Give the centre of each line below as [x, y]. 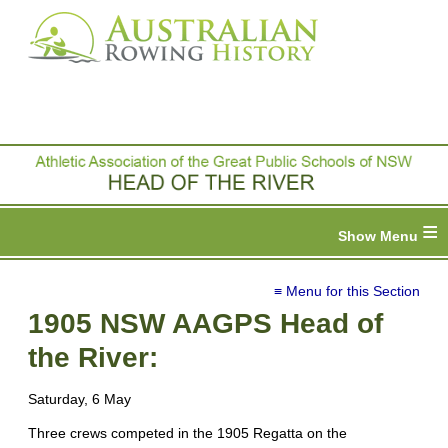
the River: [93, 358]
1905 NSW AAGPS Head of [205, 324]
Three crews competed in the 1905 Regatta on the [187, 433]
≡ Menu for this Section [347, 291]
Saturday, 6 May [79, 399]
